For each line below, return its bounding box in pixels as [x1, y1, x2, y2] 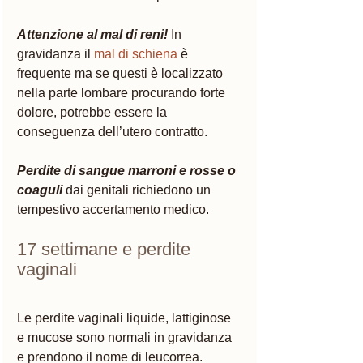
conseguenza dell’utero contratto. [17, 124, 211, 139]
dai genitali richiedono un [66, 182, 214, 197]
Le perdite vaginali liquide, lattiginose [17, 310, 234, 325]
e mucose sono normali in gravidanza [17, 330, 235, 344]
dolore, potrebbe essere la [17, 105, 170, 119]
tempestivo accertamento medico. [17, 202, 209, 216]
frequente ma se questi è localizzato [17, 66, 226, 80]
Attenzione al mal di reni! [17, 27, 168, 41]
